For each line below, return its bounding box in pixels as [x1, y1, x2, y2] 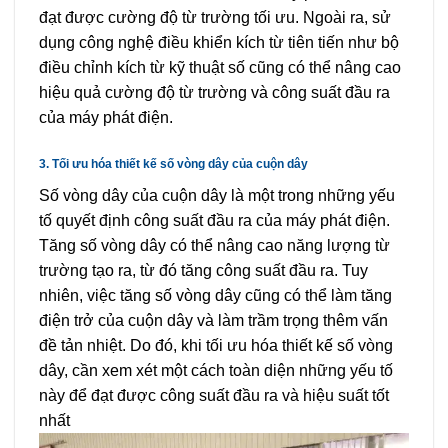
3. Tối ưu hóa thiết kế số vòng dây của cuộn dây [39, 157, 308, 172]
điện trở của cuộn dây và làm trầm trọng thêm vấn [39, 312, 388, 330]
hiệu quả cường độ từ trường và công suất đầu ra [39, 83, 390, 101]
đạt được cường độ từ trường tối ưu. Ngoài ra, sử [39, 8, 391, 26]
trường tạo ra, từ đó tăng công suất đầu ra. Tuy [39, 262, 368, 280]
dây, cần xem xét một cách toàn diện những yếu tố [39, 362, 393, 380]
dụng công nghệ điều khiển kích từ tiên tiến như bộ [39, 33, 399, 51]
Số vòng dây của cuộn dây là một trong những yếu [39, 187, 395, 205]
